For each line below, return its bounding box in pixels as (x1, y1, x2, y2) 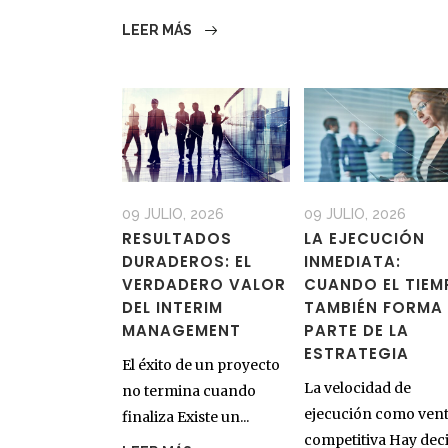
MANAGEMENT (122, 320, 241, 342)
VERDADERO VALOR (122, 274, 286, 296)
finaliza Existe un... (122, 408, 249, 427)
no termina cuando (122, 382, 256, 401)
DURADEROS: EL (122, 251, 252, 273)
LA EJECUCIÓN (303, 228, 425, 250)
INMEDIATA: (303, 251, 401, 273)
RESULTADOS (122, 228, 232, 250)
